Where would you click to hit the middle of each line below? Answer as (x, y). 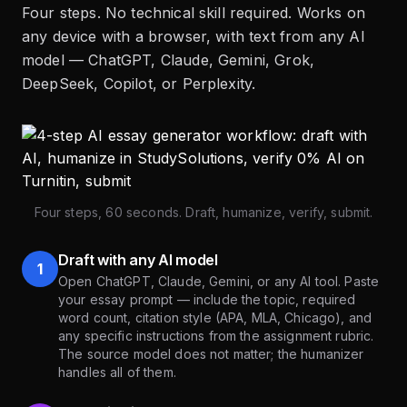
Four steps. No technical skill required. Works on (194, 13)
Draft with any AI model (138, 260)
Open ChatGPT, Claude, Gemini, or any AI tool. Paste (219, 282)
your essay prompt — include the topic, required (207, 300)
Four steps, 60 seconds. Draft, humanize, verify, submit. (203, 213)
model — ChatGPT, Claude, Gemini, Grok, (169, 60)
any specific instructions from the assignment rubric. (216, 336)
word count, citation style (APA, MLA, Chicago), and (215, 318)
